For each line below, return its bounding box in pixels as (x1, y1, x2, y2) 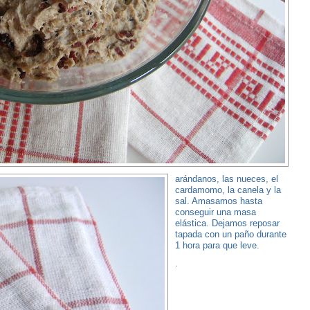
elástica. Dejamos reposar (174, 218, 280, 228)
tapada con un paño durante (174, 229, 286, 239)
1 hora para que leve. (174, 240, 259, 250)
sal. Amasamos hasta (174, 196, 262, 206)
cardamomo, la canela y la (174, 185, 281, 195)
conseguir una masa (174, 207, 256, 217)
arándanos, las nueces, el (174, 174, 278, 184)
